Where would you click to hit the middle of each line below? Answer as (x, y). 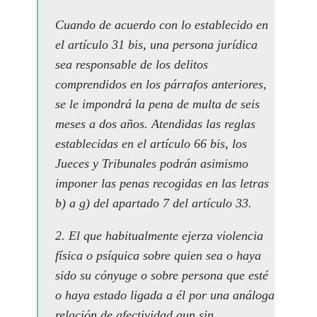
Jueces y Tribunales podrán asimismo (152, 163)
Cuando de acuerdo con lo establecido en (162, 25)
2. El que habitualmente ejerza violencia (159, 236)
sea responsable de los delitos (132, 64)
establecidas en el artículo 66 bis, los (151, 144)
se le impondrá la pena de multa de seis (157, 104)
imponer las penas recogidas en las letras (162, 183)
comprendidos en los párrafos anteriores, (161, 84)
